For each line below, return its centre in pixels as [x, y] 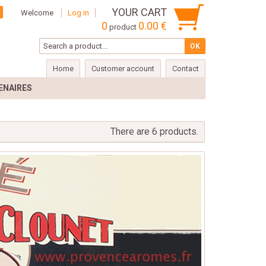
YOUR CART [139, 12]
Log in [78, 13]
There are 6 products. [155, 132]
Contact [186, 69]
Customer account [123, 69]
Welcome [37, 13]
